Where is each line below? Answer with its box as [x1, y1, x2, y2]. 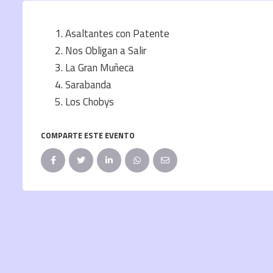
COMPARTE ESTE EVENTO [41, 129, 135, 142]
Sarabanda [65, 77, 112, 93]
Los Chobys [65, 94, 114, 110]
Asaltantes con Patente [65, 26, 169, 42]
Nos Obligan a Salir [65, 43, 146, 59]
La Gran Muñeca [65, 60, 134, 76]
